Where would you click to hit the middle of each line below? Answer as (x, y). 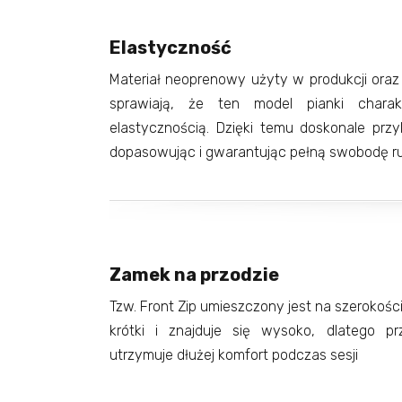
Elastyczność (170, 47)
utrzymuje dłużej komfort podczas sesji (234, 354)
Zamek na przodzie (194, 274)
